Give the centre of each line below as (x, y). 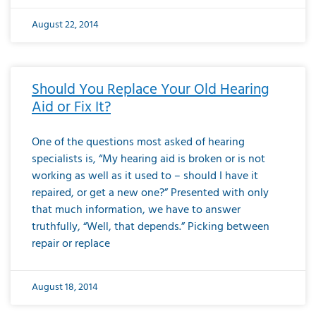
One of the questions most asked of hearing (138, 142)
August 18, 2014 (65, 287)
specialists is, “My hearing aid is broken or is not (148, 159)
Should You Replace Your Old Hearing (151, 90)
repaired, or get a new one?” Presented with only (150, 193)
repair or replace (71, 244)
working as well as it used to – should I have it (145, 176)
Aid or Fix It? (71, 107)
